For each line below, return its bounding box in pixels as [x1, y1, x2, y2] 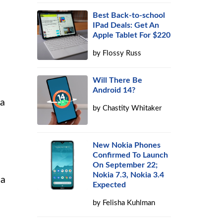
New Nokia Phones [93, 141, 161, 149]
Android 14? [93, 86, 136, 94]
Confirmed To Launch [93, 151, 168, 159]
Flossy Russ [103, 50, 142, 57]
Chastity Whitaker [103, 105, 162, 112]
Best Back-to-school [93, 11, 166, 19]
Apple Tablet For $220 [93, 31, 171, 39]
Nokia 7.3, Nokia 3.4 [93, 171, 165, 179]
